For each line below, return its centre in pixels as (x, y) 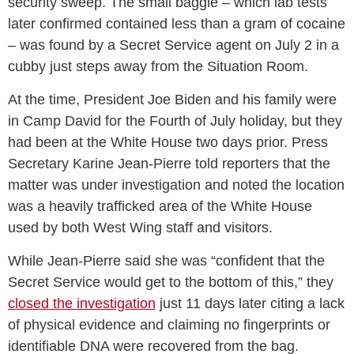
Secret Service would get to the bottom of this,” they (171, 282)
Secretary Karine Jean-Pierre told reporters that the (169, 164)
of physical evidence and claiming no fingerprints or (169, 325)
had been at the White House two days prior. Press (168, 143)
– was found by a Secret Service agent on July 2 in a (173, 45)
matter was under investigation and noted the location (176, 185)
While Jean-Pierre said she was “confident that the (166, 261)
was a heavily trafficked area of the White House (160, 207)
